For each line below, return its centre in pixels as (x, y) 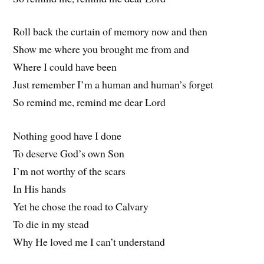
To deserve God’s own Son (69, 154)
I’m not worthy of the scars (70, 171)
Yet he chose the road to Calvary (81, 207)
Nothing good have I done (67, 136)
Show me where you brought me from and (101, 49)
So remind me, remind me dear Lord (90, 102)
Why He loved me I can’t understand (89, 242)
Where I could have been (65, 67)
